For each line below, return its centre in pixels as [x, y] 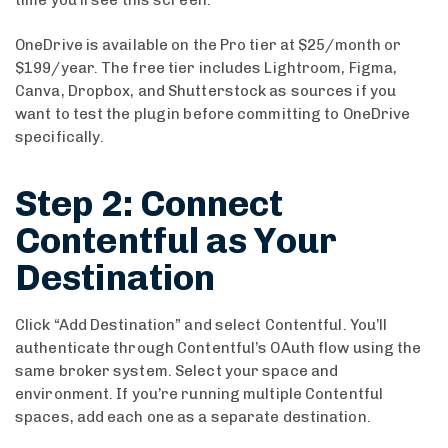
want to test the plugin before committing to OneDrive [213, 114]
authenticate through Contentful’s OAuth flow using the [218, 348]
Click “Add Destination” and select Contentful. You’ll [201, 325]
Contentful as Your [176, 240]
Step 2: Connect [149, 203]
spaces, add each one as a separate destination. [193, 417]
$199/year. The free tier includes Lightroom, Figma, [206, 68]
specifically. [60, 137]
